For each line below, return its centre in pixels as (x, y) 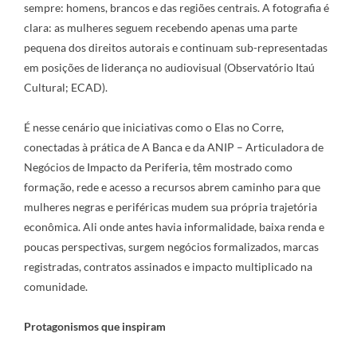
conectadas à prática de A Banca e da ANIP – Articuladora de (174, 147)
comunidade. (56, 286)
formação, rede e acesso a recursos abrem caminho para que (172, 187)
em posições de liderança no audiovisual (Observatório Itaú (169, 67)
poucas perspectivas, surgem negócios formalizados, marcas (171, 247)
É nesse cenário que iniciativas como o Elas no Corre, (154, 127)
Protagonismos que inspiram (95, 326)
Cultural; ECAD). (66, 87)
